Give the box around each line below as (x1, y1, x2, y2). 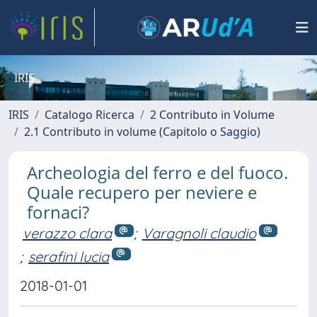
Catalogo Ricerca (45, 107, 134, 122)
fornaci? (27, 200, 89, 224)
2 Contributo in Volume (150, 107, 275, 122)
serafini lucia (28, 247, 109, 265)
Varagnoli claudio (142, 224, 256, 242)
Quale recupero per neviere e (27, 180, 257, 204)
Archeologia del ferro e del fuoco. (27, 161, 288, 184)
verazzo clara (23, 224, 112, 242)
